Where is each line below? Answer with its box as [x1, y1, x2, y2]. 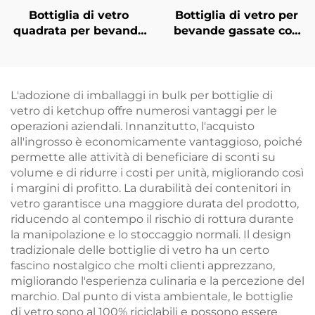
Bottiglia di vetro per [174, 8, 298, 22]
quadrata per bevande [13, 24, 145, 37]
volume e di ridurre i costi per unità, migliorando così [11, 166, 304, 179]
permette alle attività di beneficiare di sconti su [11, 150, 276, 164]
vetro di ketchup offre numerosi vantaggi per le [11, 104, 277, 117]
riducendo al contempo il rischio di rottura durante [11, 212, 294, 226]
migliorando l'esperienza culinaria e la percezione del [11, 274, 304, 288]
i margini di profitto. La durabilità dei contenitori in [11, 181, 291, 195]
